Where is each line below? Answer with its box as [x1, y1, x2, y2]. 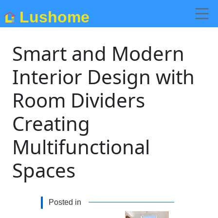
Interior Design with [12, 63, 195, 90]
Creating [12, 110, 91, 137]
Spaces [12, 157, 76, 183]
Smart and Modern [12, 40, 185, 67]
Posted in [49, 198, 81, 206]
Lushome [19, 8, 90, 26]
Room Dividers [12, 87, 145, 113]
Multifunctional [12, 133, 150, 160]
